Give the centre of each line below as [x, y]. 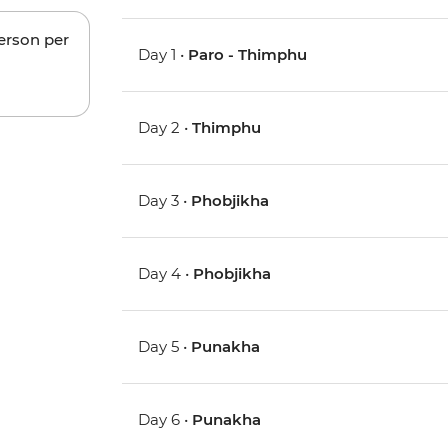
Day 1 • [163, 55]
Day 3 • [165, 201]
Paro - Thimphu [248, 55]
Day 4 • [166, 274]
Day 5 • [165, 347]
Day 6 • [165, 420]
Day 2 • [165, 128]
